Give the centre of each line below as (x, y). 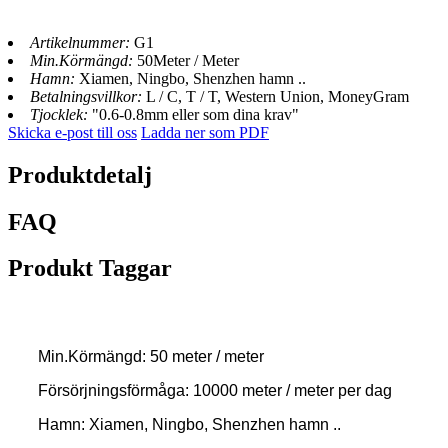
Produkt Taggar (90, 268)
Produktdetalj (80, 174)
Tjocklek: (61, 114)
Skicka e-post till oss (72, 132)
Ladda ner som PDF (205, 132)
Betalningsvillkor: (88, 96)
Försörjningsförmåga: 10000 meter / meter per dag (215, 391)
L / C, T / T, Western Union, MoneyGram (277, 96)
